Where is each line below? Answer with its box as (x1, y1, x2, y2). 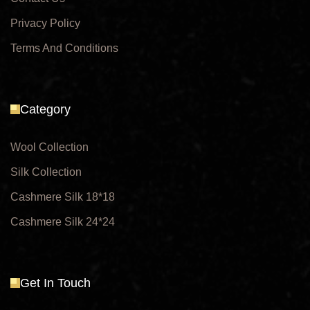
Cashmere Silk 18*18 (10, 191, 115, 203)
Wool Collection (10, 141, 89, 154)
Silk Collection (10, 166, 82, 179)
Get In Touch (20, 276, 91, 291)
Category (20, 102, 71, 117)
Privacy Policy (10, 17, 80, 30)
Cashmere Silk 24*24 (10, 216, 115, 228)
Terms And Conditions (10, 42, 118, 55)
